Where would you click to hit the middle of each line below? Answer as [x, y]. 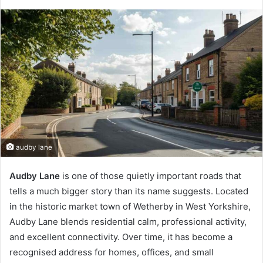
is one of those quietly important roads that [151, 176]
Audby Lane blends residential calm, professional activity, [128, 221]
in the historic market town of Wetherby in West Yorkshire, [130, 206]
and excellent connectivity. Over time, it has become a [121, 237]
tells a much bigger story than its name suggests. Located [129, 191]
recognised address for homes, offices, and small [112, 252]
